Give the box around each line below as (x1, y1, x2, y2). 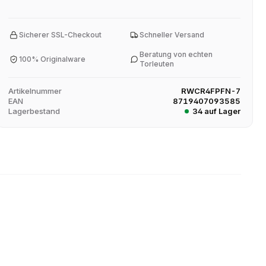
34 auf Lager (192, 106, 240, 116)
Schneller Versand (140, 30, 205, 39)
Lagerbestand (8, 106, 60, 116)
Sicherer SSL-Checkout (18, 30, 102, 39)
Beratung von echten (140, 50, 213, 59)
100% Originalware (18, 55, 85, 64)
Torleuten (140, 59, 175, 68)
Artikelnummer (8, 86, 62, 96)
